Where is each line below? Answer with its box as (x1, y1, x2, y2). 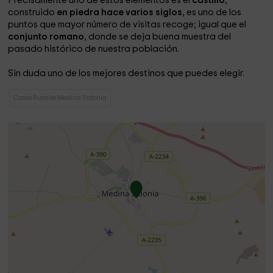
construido (8, 8, 55, 17)
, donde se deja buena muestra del (84, 32, 232, 41)
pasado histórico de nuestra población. (8, 44, 180, 54)
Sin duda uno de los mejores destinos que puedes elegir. (8, 69, 245, 78)
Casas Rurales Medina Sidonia (13, 94, 107, 101)
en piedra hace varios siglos (55, 8, 183, 17)
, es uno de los (182, 8, 242, 17)
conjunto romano (8, 32, 85, 41)
